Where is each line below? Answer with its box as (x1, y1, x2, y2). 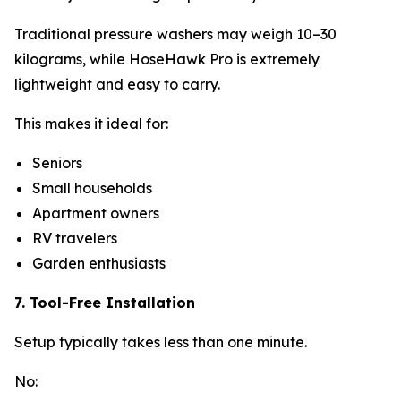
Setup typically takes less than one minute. (14, 332, 307, 351)
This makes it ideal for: (14, 114, 168, 132)
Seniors (32, 153, 86, 172)
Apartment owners (32, 203, 163, 222)
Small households (32, 178, 156, 197)
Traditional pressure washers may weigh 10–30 (14, 24, 337, 43)
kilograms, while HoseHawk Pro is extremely (14, 49, 320, 68)
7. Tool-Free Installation (14, 293, 195, 311)
